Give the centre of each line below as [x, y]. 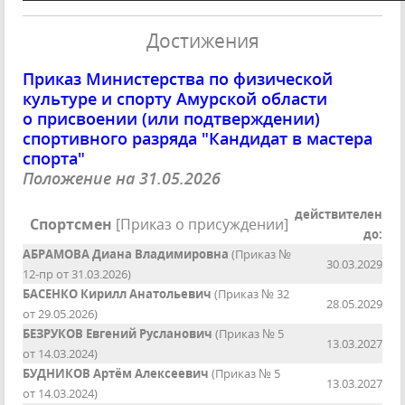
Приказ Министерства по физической [178, 79]
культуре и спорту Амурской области [175, 99]
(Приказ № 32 [250, 294]
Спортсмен [71, 225]
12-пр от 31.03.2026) [77, 274]
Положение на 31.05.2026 [122, 179]
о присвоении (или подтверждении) [171, 119]
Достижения [202, 41]
